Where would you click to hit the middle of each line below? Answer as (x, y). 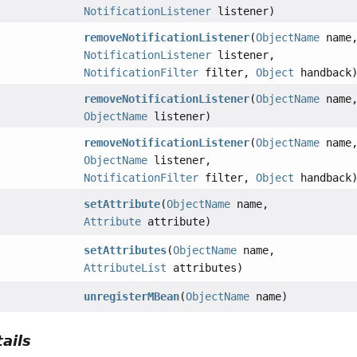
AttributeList (126, 268)
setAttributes (126, 251)
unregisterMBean (132, 297)
